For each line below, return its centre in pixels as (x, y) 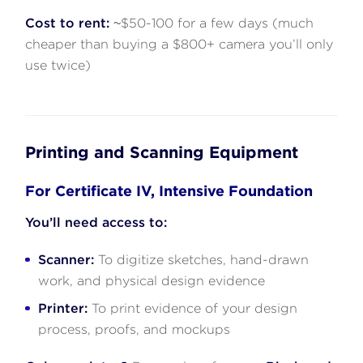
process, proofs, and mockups (135, 329)
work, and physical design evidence (152, 280)
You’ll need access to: (96, 222)
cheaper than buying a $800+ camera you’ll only (179, 44)
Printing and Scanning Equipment (162, 152)
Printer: (63, 308)
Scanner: (66, 259)
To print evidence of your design (193, 308)
